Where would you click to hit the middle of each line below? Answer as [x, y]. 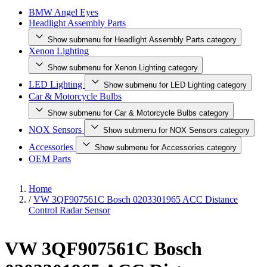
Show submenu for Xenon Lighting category [123, 68]
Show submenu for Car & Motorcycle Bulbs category [138, 113]
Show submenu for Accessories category [166, 148]
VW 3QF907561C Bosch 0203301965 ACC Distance [136, 199]
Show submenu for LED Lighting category [175, 85]
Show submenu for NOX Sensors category [176, 130]
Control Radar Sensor [69, 210]
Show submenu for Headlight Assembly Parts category [142, 40]
